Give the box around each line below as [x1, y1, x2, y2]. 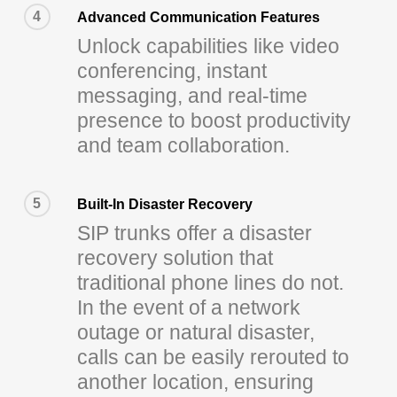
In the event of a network [76, 295, 300, 319]
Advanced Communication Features [76, 8, 320, 25]
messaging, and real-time [76, 83, 307, 107]
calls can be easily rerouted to [76, 345, 349, 369]
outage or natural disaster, [76, 320, 315, 344]
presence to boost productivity [76, 108, 351, 132]
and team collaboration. [76, 133, 290, 157]
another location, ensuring [76, 370, 314, 393]
